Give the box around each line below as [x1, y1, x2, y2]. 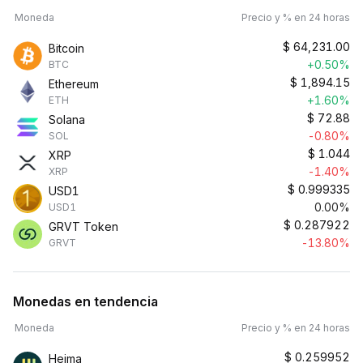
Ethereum [49, 77, 99, 91]
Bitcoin [49, 41, 84, 55]
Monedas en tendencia [13, 293, 158, 310]
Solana [49, 113, 85, 126]
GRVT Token [49, 220, 118, 233]
